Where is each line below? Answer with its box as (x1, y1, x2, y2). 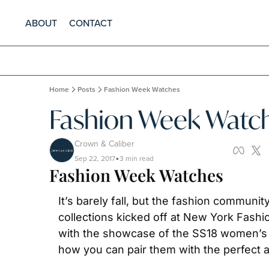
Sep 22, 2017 (74, 153, 115, 163)
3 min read (119, 153, 154, 163)
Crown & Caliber (74, 138, 134, 150)
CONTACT (69, 16, 112, 29)
